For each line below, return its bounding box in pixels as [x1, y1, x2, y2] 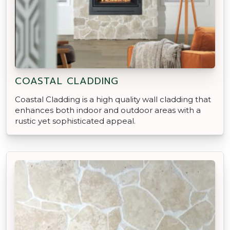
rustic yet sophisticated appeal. [15, 116, 136, 126]
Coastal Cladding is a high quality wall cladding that [15, 94, 211, 104]
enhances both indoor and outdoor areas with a [15, 105, 201, 115]
